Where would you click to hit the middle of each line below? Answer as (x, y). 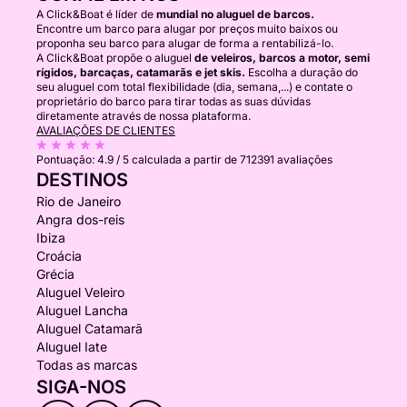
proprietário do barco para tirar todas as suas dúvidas (174, 101)
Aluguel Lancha (82, 310)
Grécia (55, 274)
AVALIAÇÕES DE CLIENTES (106, 130)
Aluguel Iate (72, 347)
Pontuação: (67, 159)
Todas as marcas (87, 365)
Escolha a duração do (302, 72)
